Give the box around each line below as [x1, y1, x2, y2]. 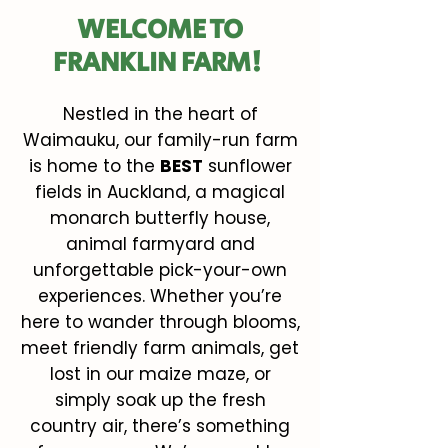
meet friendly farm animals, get [21, 336, 299, 360]
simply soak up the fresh [54, 388, 266, 412]
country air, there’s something [30, 414, 290, 438]
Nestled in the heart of [62, 102, 258, 126]
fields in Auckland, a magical [35, 180, 285, 204]
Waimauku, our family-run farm [22, 128, 298, 152]
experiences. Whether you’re [38, 284, 282, 308]
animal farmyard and [65, 232, 255, 256]
